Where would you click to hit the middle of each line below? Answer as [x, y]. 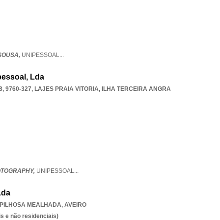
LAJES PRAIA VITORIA [67, 89]
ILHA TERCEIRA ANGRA [136, 89]
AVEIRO [75, 205]
